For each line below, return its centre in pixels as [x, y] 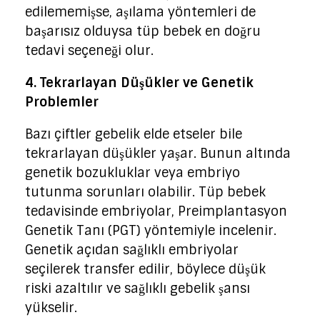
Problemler [62, 102]
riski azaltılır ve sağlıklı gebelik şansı [137, 288]
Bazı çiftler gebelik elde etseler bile [134, 134]
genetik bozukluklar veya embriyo [132, 172]
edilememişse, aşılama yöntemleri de [140, 12]
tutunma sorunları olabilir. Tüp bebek [145, 192]
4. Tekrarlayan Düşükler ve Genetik [139, 82]
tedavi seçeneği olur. [89, 50]
